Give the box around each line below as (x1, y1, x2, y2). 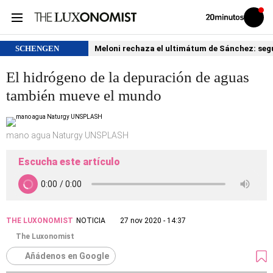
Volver (205, 13, 222, 20)
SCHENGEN (15, 44, 59, 53)
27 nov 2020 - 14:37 (120, 216, 186, 225)
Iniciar (253, 16, 269, 23)
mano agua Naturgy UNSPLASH (6, 130, 129, 140)
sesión (253, 23, 271, 30)
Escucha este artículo (18, 156, 120, 168)
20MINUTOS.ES (205, 26, 249, 34)
